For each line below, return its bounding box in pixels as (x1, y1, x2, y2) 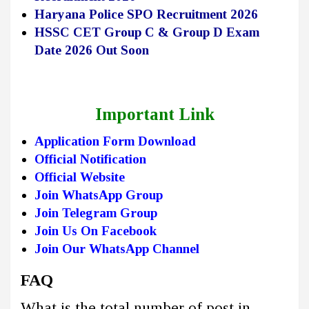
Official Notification (34, 151, 146, 166)
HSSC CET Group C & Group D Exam (34, 24, 259, 39)
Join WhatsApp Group (34, 187, 166, 202)
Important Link (94, 104, 215, 123)
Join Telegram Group (34, 205, 157, 220)
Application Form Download (34, 133, 196, 148)
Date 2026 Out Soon (34, 42, 149, 57)
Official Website (34, 169, 125, 184)
